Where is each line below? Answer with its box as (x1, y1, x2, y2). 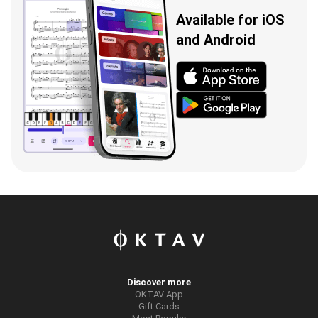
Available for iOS (176, 11, 285, 29)
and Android (176, 31, 256, 49)
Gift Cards (138, 300, 180, 312)
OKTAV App (135, 288, 183, 300)
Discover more (127, 276, 191, 287)
